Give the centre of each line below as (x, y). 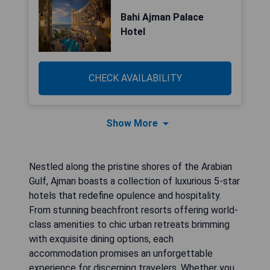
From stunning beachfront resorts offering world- (133, 210)
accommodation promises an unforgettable (121, 253)
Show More (132, 123)
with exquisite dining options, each (101, 239)
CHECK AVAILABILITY (135, 78)
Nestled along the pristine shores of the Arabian (130, 167)
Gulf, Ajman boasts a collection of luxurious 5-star (134, 181)
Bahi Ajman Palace (162, 17)
